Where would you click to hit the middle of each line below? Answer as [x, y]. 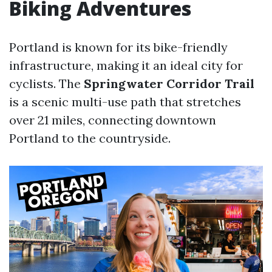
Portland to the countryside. [90, 138]
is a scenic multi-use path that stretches [125, 102]
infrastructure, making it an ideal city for [126, 65]
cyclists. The [46, 83]
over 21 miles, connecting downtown [113, 120]
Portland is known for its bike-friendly [118, 47]
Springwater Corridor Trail [169, 83]
